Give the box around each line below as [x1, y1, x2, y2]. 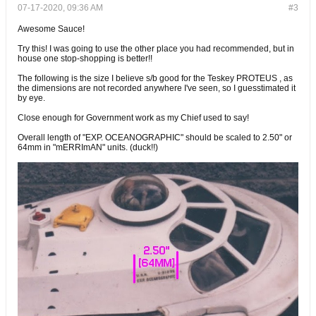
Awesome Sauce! [18, 24, 85, 35]
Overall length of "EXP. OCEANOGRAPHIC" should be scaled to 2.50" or [18, 133, 292, 143]
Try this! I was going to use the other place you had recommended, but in [18, 44, 294, 54]
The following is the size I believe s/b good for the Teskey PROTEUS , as [18, 73, 293, 84]
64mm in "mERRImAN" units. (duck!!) [18, 142, 158, 153]
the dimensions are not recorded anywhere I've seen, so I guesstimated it [18, 83, 296, 94]
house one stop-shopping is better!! [18, 54, 152, 64]
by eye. [18, 93, 45, 104]
